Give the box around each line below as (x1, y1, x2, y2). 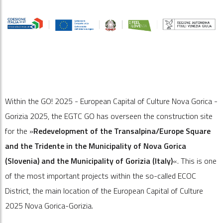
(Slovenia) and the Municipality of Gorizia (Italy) (5, 155, 173, 167)
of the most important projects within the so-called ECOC (5, 170, 196, 182)
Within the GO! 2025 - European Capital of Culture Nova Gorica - (5, 95, 218, 107)
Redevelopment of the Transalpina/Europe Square (33, 125, 211, 137)
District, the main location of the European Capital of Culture (5, 185, 203, 197)
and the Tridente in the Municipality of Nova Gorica (5, 140, 186, 152)
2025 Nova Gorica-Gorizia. (5, 200, 93, 212)
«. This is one (173, 155, 217, 167)
